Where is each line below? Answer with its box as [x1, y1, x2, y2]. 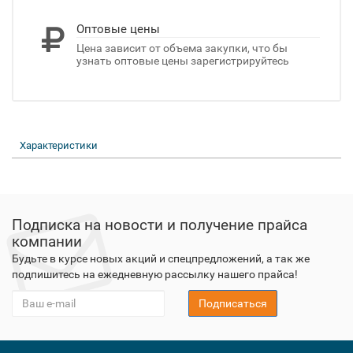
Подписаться [199, 297, 267, 310]
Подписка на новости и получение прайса [12, 216, 307, 234]
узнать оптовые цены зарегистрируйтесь [76, 54, 289, 67]
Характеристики [20, 139, 98, 151]
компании [12, 232, 82, 251]
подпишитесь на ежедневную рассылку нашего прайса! [12, 268, 298, 281]
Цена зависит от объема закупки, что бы [76, 42, 288, 54]
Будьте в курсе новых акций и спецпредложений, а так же [12, 252, 310, 265]
